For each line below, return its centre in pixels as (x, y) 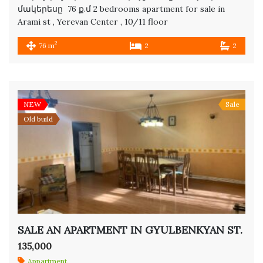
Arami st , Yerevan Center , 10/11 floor (95, 21)
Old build (38, 119)
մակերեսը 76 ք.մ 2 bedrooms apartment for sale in (121, 9)
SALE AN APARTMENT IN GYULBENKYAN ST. (130, 230)
